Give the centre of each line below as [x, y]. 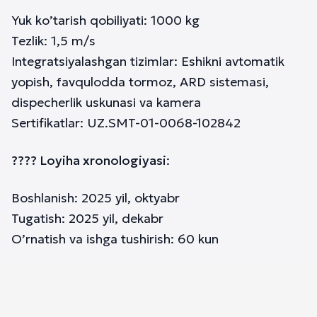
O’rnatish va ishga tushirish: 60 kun [115, 239]
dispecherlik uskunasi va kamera [106, 102]
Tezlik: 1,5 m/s [53, 41]
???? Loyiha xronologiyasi [89, 160]
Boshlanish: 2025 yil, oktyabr [96, 198]
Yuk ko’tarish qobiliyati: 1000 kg [105, 20]
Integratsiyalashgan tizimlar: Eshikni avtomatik [148, 61]
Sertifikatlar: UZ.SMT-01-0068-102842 [126, 123]
